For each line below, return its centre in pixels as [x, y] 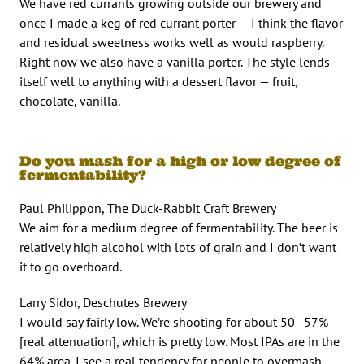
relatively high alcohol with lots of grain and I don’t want [178, 247]
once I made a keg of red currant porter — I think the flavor [181, 22]
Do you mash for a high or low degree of [180, 160]
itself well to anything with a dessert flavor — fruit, [158, 81]
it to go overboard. [71, 266]
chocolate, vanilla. [70, 100]
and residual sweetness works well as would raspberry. [171, 42]
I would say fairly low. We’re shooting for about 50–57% [174, 321]
